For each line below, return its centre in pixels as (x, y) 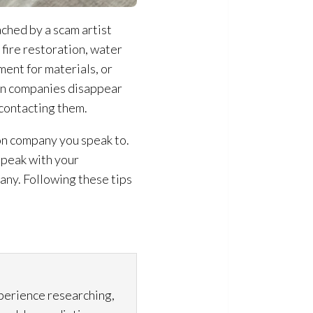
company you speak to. (68, 140)
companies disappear (64, 88)
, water (104, 49)
